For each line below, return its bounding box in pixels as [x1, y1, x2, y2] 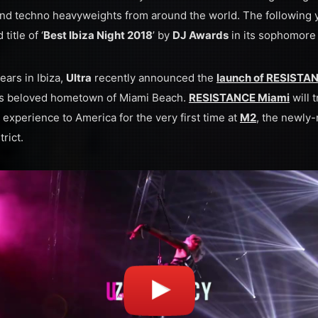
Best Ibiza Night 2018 [43, 28, 153, 42]
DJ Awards [172, 28, 229, 42]
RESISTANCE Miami [189, 91, 290, 104]
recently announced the [92, 71, 216, 84]
